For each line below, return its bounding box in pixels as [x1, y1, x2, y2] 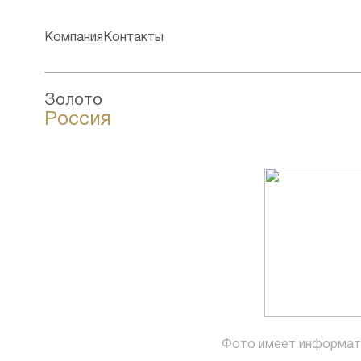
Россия [44, 111, 111, 129]
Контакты [103, 31, 164, 44]
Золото [44, 93, 102, 108]
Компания [44, 31, 103, 44]
